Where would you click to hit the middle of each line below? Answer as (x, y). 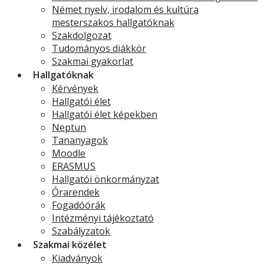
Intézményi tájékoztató (103, 218)
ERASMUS (74, 166)
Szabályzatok (81, 231)
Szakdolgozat (82, 35)
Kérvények (75, 88)
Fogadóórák (79, 205)
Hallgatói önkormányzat (105, 179)
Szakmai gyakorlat (93, 61)
